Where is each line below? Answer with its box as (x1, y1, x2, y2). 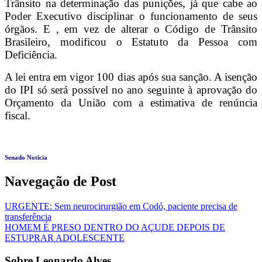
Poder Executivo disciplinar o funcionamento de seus (5, 10, 257, 23)
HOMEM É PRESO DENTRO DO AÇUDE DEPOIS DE (5, 222, 225, 233)
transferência (5, 212, 51, 222)
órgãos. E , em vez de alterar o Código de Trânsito (5, 23, 257, 36)
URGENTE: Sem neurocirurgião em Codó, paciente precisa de (5, 201, 237, 212)
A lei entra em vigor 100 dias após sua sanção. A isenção (5, 71, 257, 84)
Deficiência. (5, 49, 57, 61)
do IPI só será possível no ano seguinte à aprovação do (5, 84, 257, 96)
